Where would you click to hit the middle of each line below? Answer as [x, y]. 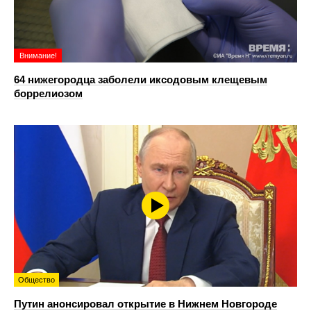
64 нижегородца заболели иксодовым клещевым [141, 80]
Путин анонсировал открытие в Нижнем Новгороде [145, 303]
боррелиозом [48, 94]
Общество [36, 279]
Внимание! [38, 56]
